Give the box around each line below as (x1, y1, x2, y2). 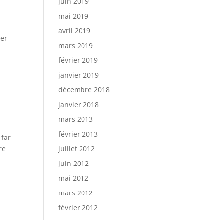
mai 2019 (58, 11, 89, 21)
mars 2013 (58, 114, 93, 124)
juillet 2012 (58, 144, 95, 153)
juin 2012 (58, 159, 89, 168)
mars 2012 (58, 188, 93, 197)
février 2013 (58, 129, 98, 138)
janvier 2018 (58, 100, 99, 109)
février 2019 (58, 55, 98, 65)
